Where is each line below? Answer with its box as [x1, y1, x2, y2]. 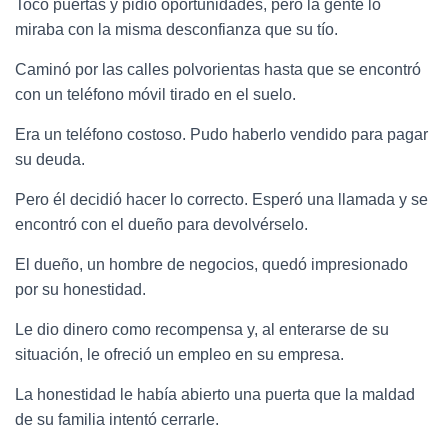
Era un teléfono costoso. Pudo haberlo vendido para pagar [15, 125, 428, 143]
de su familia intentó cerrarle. [15, 410, 219, 428]
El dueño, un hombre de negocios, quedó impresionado [15, 255, 408, 273]
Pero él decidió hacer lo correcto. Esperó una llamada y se [15, 190, 428, 208]
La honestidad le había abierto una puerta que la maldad [15, 385, 415, 403]
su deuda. [15, 150, 85, 168]
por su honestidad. [15, 280, 146, 298]
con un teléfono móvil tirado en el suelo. [15, 85, 296, 103]
